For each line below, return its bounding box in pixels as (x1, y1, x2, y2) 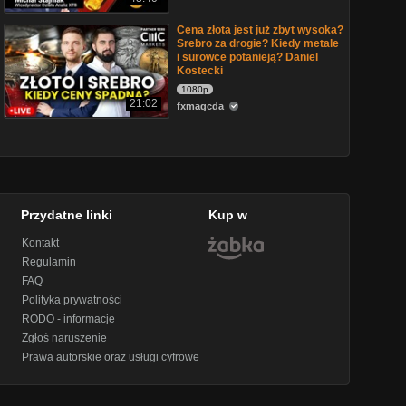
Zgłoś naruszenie (22, 332, 108, 344)
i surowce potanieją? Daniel (177, 51, 318, 63)
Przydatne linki (21, 208, 113, 222)
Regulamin (22, 256, 77, 268)
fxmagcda (177, 101, 227, 111)
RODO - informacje (22, 313, 116, 325)
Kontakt (22, 237, 60, 249)
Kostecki (177, 64, 223, 77)
